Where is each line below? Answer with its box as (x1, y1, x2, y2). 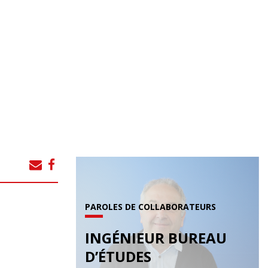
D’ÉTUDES (85, 246, 151, 266)
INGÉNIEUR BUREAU (85, 227, 227, 248)
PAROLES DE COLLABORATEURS (85, 200, 216, 212)
